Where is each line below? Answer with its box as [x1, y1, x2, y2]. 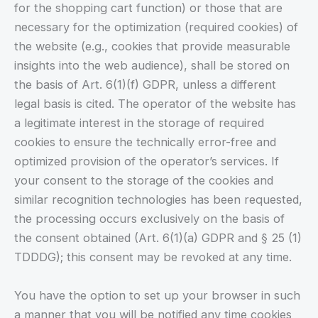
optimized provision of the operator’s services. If [14, 154, 279, 169]
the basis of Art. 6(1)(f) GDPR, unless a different [14, 77, 276, 92]
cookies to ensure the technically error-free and [14, 135, 276, 150]
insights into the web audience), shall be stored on [14, 58, 290, 73]
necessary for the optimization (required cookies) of [14, 20, 298, 35]
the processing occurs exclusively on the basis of [14, 212, 285, 226]
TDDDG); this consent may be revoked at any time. [14, 250, 292, 265]
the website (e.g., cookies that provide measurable [14, 39, 290, 54]
